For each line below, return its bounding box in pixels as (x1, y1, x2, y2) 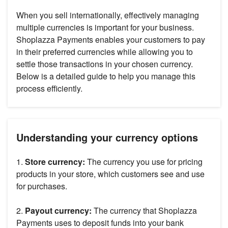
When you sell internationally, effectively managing (16, 9, 199, 21)
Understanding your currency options (16, 130, 198, 145)
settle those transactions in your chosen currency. (16, 58, 193, 70)
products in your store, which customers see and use (16, 168, 205, 180)
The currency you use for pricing (85, 156, 203, 168)
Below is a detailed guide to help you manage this (16, 70, 195, 82)
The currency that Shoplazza (92, 205, 197, 217)
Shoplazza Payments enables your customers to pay (16, 34, 205, 46)
